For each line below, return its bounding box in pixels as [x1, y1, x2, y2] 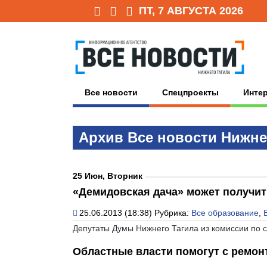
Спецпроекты [162, 87, 219, 97]
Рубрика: [154, 207, 191, 218]
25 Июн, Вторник [73, 170, 142, 181]
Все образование [191, 207, 259, 218]
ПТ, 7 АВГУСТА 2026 [139, 5, 243, 17]
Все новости [85, 87, 138, 97]
